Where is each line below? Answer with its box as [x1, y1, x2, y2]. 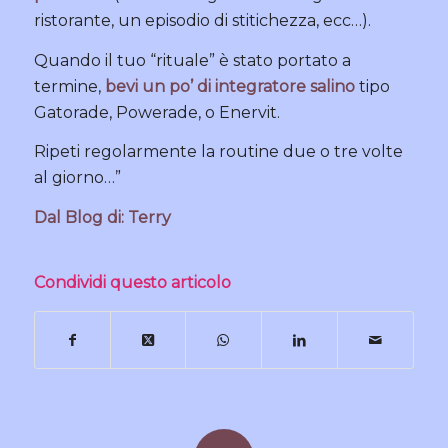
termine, [33, 76, 105, 96]
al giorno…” [33, 168, 121, 188]
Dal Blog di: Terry [33, 207, 171, 227]
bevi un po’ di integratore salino [104, 76, 355, 96]
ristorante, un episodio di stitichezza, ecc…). [33, 11, 371, 31]
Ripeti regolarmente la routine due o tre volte [33, 142, 403, 162]
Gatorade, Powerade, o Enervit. [33, 102, 280, 122]
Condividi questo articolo [33, 273, 231, 293]
